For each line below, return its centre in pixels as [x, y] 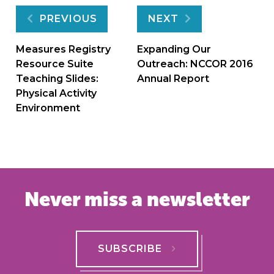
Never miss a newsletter [137, 199]
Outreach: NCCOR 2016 [195, 64]
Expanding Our [174, 50]
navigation [95, 60]
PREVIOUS [68, 19]
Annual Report [173, 79]
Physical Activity [56, 94]
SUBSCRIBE [130, 249]
